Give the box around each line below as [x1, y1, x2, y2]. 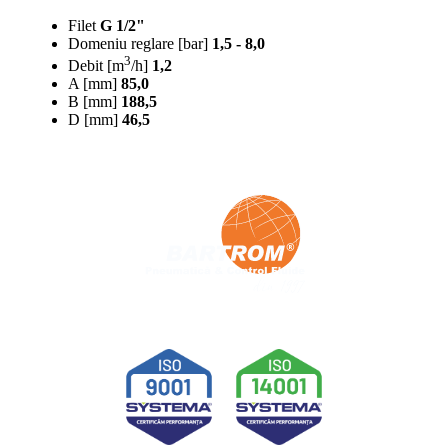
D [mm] [68, 110, 118, 128]
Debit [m [68, 56, 124, 74]
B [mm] [68, 92, 117, 110]
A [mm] [68, 74, 117, 92]
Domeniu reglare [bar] [68, 34, 208, 52]
